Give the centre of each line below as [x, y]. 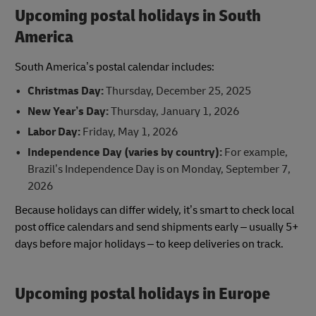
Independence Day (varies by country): [124, 152]
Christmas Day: [65, 91]
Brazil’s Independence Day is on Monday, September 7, [159, 169]
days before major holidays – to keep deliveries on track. [149, 244]
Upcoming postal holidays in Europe [142, 293]
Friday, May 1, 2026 [129, 132]
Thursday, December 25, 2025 [177, 91]
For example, [255, 152]
